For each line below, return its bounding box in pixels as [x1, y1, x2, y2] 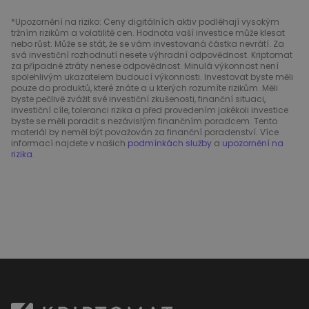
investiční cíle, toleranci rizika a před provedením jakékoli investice [11, 104, 288, 117]
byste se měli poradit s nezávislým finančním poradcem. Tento [11, 115, 277, 128]
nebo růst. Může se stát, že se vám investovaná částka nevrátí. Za [11, 38, 284, 50]
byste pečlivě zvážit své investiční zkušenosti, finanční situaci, [11, 93, 266, 106]
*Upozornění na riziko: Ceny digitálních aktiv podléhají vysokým [11, 16, 279, 28]
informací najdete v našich [11, 137, 128, 150]
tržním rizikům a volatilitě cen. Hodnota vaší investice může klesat [11, 27, 285, 39]
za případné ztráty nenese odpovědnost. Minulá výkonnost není [11, 60, 279, 72]
